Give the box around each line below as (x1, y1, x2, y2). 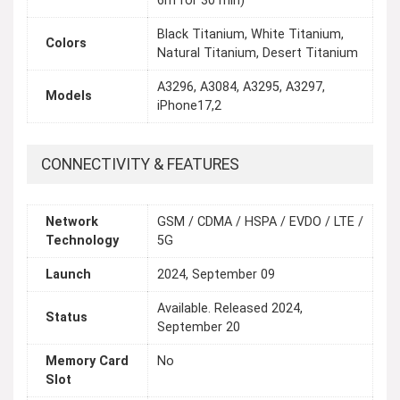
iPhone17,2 (157, 98, 221, 114)
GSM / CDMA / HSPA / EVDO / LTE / (157, 214, 363, 230)
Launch (46, 267, 91, 283)
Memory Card (46, 354, 129, 370)
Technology (46, 233, 119, 249)
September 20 (157, 320, 240, 336)
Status (46, 310, 87, 326)
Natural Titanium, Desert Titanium (157, 46, 358, 62)
